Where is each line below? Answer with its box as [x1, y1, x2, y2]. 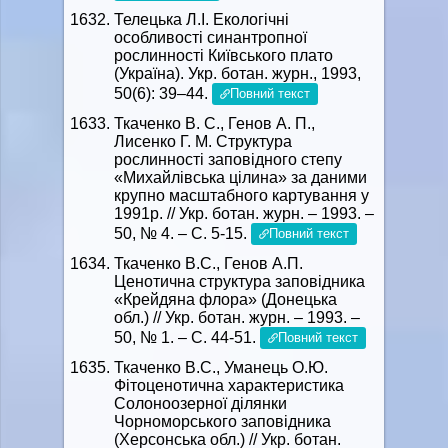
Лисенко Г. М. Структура [114, 133, 292, 150]
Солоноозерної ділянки [114, 395, 287, 412]
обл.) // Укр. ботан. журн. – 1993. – [114, 309, 360, 326]
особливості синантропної [114, 29, 307, 46]
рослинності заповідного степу [114, 151, 342, 168]
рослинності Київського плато [114, 47, 333, 64]
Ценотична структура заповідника [114, 273, 365, 290]
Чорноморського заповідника [114, 413, 331, 430]
